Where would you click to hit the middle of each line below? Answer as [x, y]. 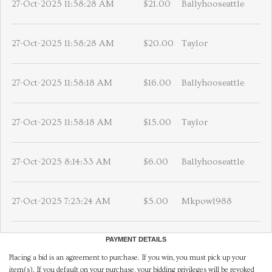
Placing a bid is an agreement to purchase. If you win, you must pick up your [127, 258]
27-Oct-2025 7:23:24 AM [61, 202]
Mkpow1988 [207, 202]
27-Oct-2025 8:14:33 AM [61, 162]
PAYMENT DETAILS [136, 240]
